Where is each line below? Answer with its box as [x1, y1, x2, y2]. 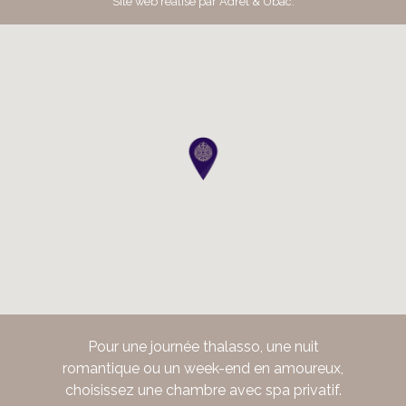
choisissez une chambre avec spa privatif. [64, 381, 342, 399]
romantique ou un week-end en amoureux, [63, 359, 343, 377]
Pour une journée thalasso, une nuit [87, 337, 319, 355]
